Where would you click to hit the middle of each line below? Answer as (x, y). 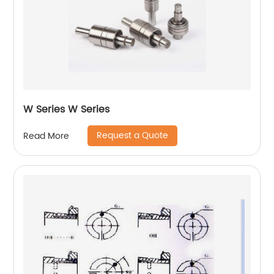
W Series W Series (67, 110)
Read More (46, 136)
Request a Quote (133, 136)
